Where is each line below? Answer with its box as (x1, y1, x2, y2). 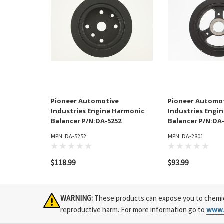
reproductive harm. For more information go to (60, 205, 206, 215)
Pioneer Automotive (51, 96, 119, 106)
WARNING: (60, 193, 93, 203)
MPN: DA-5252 (51, 132, 86, 140)
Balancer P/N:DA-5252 (51, 116, 121, 126)
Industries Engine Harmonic (51, 106, 144, 116)
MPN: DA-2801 (168, 132, 203, 140)
